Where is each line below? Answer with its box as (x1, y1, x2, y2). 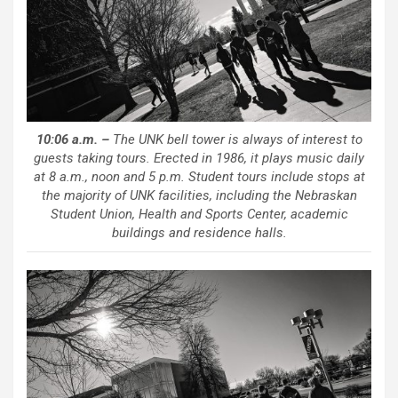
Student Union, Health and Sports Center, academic (50, 205, 348, 222)
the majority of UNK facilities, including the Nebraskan (41, 187, 357, 203)
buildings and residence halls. (111, 224, 287, 241)
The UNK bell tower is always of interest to (108, 131, 362, 147)
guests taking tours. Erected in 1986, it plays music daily (34, 149, 364, 166)
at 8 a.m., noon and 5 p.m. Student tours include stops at (33, 168, 365, 185)
